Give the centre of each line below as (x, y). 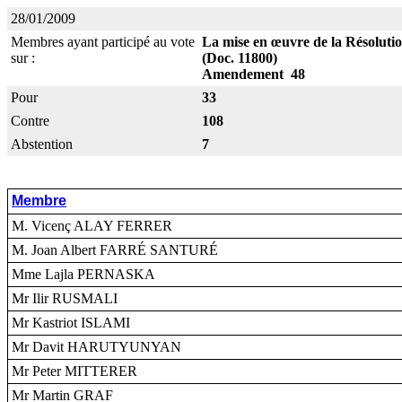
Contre (30, 121)
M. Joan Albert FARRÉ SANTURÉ (115, 250)
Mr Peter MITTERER (74, 371)
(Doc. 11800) (240, 58)
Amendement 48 (253, 74)
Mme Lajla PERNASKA (83, 274)
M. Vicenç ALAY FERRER (92, 226)
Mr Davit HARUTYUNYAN (96, 347)
